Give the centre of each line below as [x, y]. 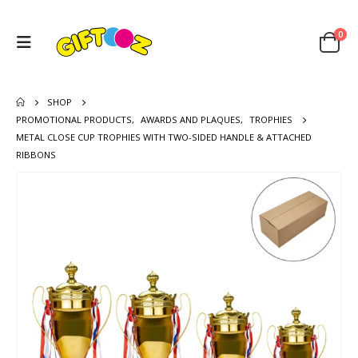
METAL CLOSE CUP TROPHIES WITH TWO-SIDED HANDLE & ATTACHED [164, 137]
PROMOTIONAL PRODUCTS [74, 119]
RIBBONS [36, 154]
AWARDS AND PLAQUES [191, 119]
